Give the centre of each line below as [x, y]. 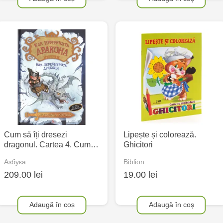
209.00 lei [23, 175]
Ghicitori [138, 144]
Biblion [134, 162]
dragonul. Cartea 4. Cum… [51, 144]
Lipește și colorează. [160, 134]
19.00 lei [140, 175]
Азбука [15, 162]
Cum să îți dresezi [36, 134]
